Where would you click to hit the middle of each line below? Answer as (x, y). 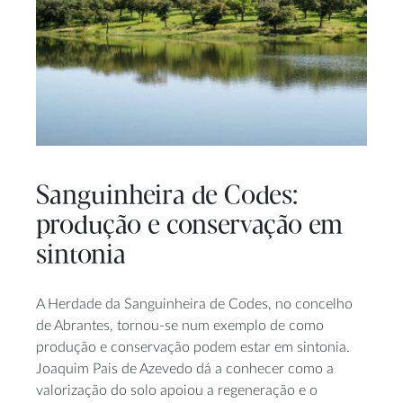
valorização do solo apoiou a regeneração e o (177, 391)
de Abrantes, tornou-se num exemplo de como (180, 326)
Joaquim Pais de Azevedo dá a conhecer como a (185, 369)
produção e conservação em (189, 226)
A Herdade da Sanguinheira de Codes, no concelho (194, 304)
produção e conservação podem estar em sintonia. (193, 348)
